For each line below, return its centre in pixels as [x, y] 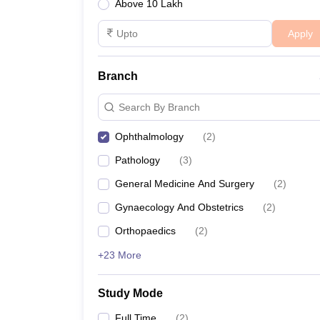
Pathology [137, 160]
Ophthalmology [149, 136]
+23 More [120, 255]
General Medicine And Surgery [185, 184]
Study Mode [130, 293]
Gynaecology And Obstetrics [179, 207]
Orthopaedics [145, 231]
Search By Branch [159, 107]
